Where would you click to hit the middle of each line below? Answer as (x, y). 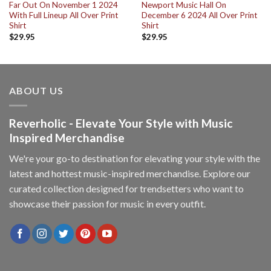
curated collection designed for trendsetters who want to (126, 189)
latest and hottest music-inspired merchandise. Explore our (130, 174)
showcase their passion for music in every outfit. (107, 204)
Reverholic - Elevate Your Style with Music (121, 123)
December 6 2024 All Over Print (199, 15)
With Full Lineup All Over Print (64, 15)
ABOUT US (36, 91)
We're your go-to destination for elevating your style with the (135, 158)
